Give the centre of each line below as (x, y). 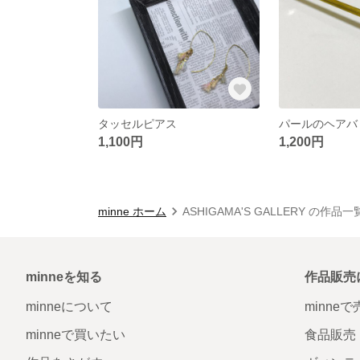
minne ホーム (132, 211)
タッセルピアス (137, 123)
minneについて (69, 306)
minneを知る (64, 276)
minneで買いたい (76, 334)
